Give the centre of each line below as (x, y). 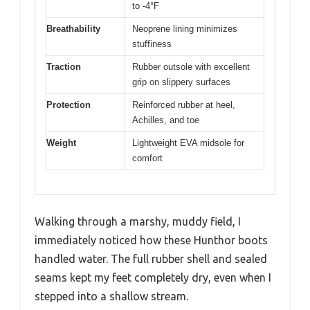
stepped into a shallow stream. (111, 296)
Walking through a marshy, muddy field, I (138, 221)
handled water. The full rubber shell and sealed (151, 258)
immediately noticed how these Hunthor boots (151, 240)
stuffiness (152, 44)
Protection (69, 105)
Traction (64, 67)
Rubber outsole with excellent (191, 67)
